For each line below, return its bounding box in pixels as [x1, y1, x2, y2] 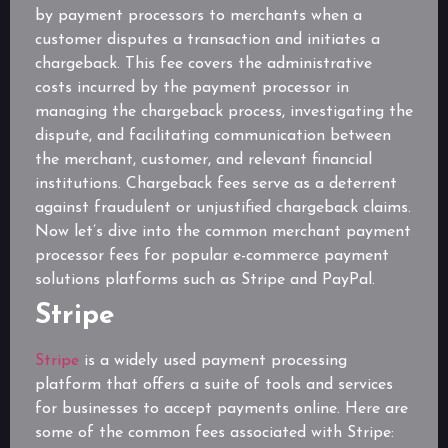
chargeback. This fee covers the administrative [35, 56, 372, 73]
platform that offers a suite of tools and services [35, 377, 393, 394]
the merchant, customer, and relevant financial [35, 152, 372, 169]
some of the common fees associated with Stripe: [35, 425, 394, 442]
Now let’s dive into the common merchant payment [35, 224, 411, 241]
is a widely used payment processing [79, 353, 347, 370]
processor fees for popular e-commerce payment [35, 248, 389, 265]
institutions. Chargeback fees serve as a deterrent [35, 176, 397, 193]
